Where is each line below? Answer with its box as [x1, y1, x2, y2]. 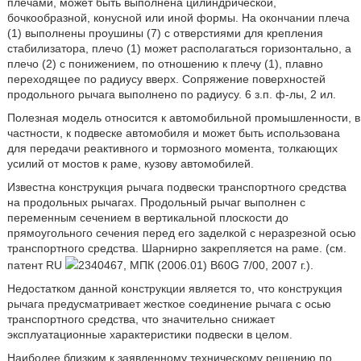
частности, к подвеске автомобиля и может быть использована [6, 127, 340, 139]
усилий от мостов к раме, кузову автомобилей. [6, 157, 254, 170]
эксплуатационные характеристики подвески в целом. [6, 328, 293, 341]
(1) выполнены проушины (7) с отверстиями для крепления [6, 27, 323, 39]
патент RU [6, 259, 65, 272]
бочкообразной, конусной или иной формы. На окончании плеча [6, 11, 350, 24]
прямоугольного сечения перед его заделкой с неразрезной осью [6, 226, 356, 239]
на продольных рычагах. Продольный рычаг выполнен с [6, 196, 305, 209]
